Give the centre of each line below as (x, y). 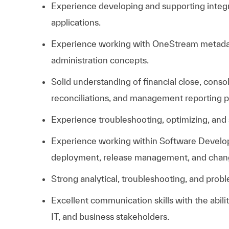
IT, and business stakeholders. (110, 216)
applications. (76, 22)
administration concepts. (100, 60)
